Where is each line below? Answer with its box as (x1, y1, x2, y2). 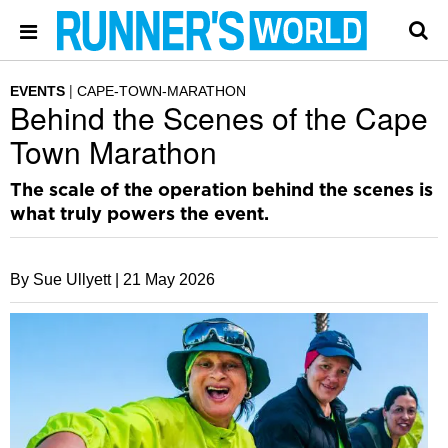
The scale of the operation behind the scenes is (10, 182, 433, 200)
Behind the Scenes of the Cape (10, 96, 428, 139)
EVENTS (10, 83, 65, 99)
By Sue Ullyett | (10, 271, 119, 288)
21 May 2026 (123, 271, 215, 288)
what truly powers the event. (10, 206, 269, 224)
